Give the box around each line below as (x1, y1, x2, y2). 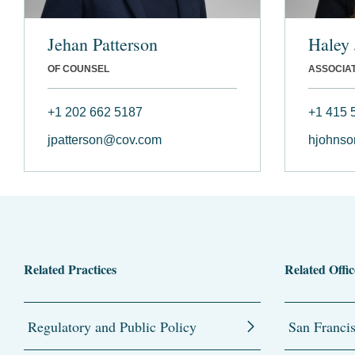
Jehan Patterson (48, 32, 158, 55)
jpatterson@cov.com (48, 132, 162, 147)
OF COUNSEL (48, 63, 109, 74)
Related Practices (24, 259, 116, 278)
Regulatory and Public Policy (28, 316, 197, 336)
